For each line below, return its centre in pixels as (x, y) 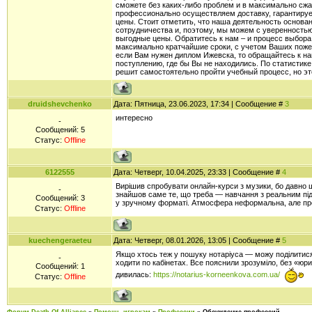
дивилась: (134, 274)
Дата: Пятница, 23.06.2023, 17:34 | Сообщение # (199, 104)
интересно (134, 118)
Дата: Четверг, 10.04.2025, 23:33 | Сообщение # (198, 172)
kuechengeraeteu (60, 240)
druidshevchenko (60, 104)
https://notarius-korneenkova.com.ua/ (217, 274)
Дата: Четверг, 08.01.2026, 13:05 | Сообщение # (198, 240)
